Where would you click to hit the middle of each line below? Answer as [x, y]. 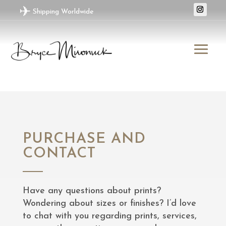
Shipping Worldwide [62, 12]
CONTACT [59, 153]
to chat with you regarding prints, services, [109, 216]
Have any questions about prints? [92, 191]
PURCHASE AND [84, 139]
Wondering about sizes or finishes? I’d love [109, 203]
